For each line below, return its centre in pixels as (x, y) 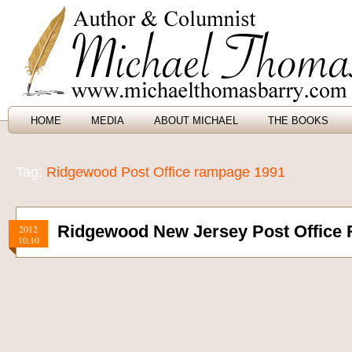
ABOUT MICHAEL (196, 121)
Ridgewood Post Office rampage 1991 (166, 172)
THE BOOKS (298, 121)
